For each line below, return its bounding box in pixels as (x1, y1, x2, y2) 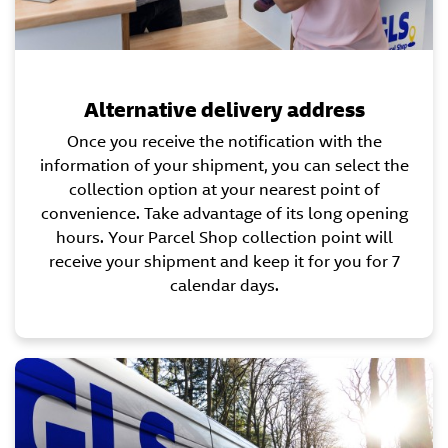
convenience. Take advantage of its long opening (40, 203, 408, 225)
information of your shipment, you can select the (39, 155, 409, 177)
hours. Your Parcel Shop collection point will (55, 227, 393, 249)
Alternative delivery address (83, 96, 365, 124)
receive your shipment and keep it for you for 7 (48, 251, 400, 273)
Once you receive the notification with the (66, 131, 382, 153)
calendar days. (169, 275, 279, 297)
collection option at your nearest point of (68, 179, 380, 201)
